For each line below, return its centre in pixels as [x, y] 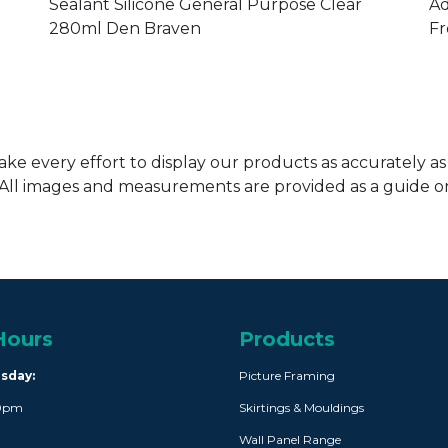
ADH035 [82, 43]
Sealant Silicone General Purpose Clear [205, 83]
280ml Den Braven [125, 107]
